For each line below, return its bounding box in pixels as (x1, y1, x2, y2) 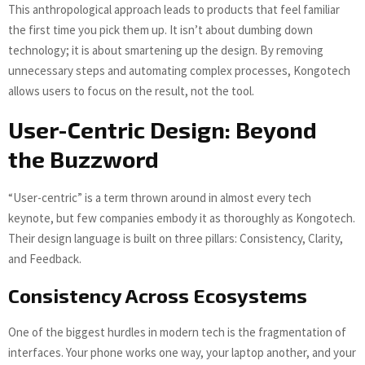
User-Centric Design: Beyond (8, 116, 317, 144)
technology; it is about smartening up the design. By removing (8, 42, 323, 59)
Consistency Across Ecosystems (8, 284, 307, 308)
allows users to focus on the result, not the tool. (8, 83, 254, 99)
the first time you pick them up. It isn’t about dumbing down (8, 22, 313, 38)
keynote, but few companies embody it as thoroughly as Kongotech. (8, 210, 355, 226)
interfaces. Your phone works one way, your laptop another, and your (8, 345, 356, 361)
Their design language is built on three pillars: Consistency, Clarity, (8, 231, 343, 247)
